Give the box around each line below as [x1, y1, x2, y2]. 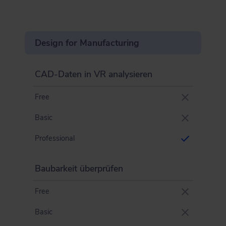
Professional [35, 133, 75, 143]
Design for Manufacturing [35, 37, 139, 49]
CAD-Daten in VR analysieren [35, 68, 152, 80]
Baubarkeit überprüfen [35, 162, 123, 175]
